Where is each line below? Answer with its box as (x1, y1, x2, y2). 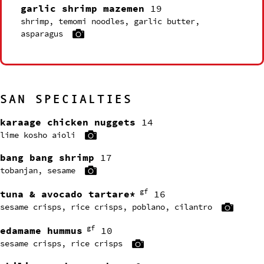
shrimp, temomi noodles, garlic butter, (21, 15, 200, 28)
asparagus (21, 27, 63, 40)
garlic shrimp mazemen (21, 1, 144, 15)
